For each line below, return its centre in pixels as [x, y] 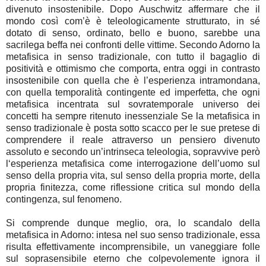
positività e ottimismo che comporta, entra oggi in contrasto [133, 69]
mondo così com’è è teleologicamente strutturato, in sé [133, 21]
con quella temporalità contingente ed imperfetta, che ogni [133, 93]
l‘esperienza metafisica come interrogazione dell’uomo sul [133, 164]
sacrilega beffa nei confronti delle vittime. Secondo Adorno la [133, 45]
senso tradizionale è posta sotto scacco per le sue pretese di [133, 128]
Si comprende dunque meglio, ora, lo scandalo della [133, 223]
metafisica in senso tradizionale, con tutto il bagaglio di [133, 57]
